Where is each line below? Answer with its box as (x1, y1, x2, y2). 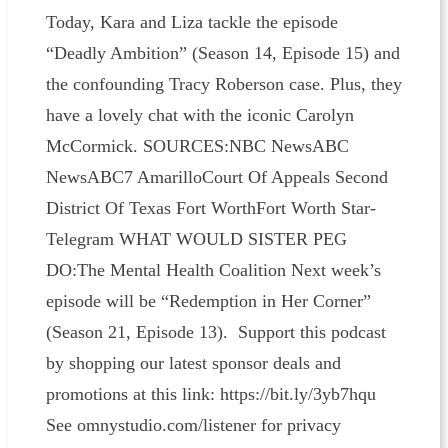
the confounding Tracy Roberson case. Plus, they (45, 73, 402, 94)
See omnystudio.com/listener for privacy (45, 414, 341, 435)
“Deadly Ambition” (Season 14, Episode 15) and (45, 42, 400, 63)
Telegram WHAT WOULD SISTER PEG (45, 228, 347, 249)
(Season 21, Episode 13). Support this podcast (45, 321, 386, 342)
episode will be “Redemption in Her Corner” (45, 290, 371, 311)
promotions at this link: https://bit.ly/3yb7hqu (45, 383, 376, 404)
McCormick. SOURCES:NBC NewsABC (45, 135, 349, 156)
